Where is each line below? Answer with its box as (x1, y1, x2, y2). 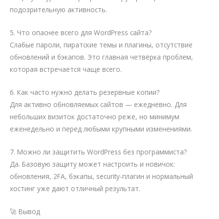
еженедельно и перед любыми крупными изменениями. (10, 124, 192, 134)
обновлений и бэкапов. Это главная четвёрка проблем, (10, 52, 193, 62)
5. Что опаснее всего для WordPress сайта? (10, 28, 152, 38)
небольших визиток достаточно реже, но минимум (10, 112, 179, 122)
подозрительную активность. (10, 5, 107, 15)
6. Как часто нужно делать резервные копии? (10, 88, 159, 97)
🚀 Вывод (10, 206, 40, 216)
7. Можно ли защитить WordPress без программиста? (10, 147, 187, 156)
